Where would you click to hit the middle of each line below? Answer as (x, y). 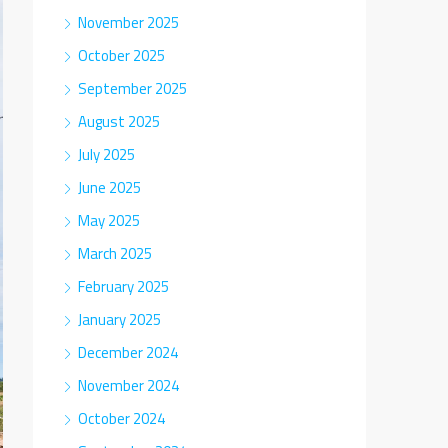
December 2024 (128, 352)
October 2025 (121, 55)
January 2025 (119, 319)
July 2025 (106, 154)
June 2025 (109, 187)
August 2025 (119, 121)
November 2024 (128, 385)
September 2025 (132, 88)
